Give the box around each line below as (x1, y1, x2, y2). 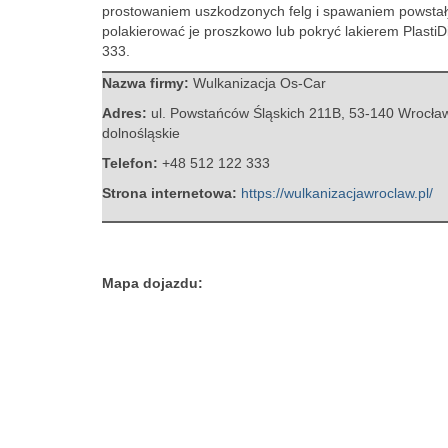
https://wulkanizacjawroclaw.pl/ (241, 185, 433, 201)
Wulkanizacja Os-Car (193, 75, 326, 91)
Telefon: (102, 155, 162, 171)
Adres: (102, 105, 151, 121)
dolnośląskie (102, 125, 180, 141)
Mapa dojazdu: (102, 275, 203, 291)
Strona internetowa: (102, 185, 241, 201)
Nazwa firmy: (102, 75, 193, 91)
